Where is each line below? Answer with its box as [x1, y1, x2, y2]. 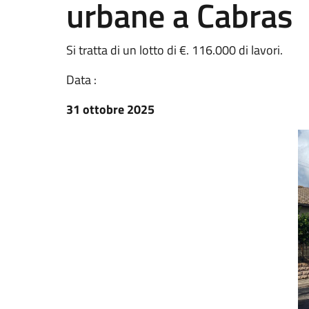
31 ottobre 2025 [66, 100, 154, 119]
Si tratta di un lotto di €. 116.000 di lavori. [66, 41, 283, 59]
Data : [66, 70, 97, 89]
